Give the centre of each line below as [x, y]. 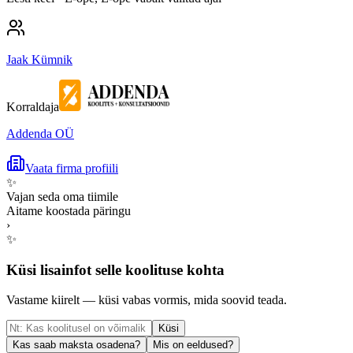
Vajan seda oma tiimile [62, 196]
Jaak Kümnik [39, 59]
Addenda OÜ [40, 133]
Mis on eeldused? [193, 345]
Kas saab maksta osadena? [76, 345]
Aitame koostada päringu [69, 210]
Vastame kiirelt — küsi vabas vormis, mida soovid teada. [147, 300]
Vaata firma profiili [72, 168]
